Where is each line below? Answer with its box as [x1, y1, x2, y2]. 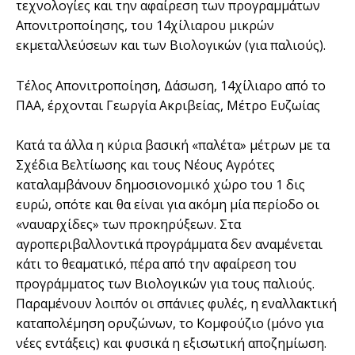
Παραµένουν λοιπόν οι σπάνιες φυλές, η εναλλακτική [16, 295, 337, 313]
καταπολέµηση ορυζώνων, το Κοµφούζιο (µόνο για [16, 315, 323, 333]
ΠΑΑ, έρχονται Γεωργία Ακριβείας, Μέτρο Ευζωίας [16, 97, 320, 115]
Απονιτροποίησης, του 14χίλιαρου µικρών [16, 17, 274, 35]
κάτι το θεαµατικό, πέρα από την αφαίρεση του [16, 255, 296, 273]
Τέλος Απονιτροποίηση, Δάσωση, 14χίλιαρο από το [16, 77, 326, 95]
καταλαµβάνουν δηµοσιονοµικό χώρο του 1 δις [16, 176, 305, 194]
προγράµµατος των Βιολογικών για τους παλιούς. [16, 275, 315, 293]
